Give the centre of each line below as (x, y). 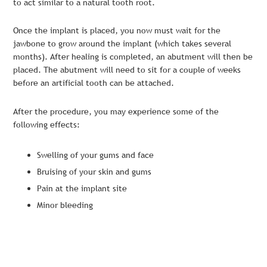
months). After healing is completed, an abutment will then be (133, 57)
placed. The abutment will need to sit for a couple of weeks (127, 70)
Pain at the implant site (82, 188)
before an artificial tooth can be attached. (94, 83)
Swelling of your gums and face (96, 155)
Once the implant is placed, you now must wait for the (117, 31)
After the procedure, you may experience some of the (116, 111)
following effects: (47, 124)
